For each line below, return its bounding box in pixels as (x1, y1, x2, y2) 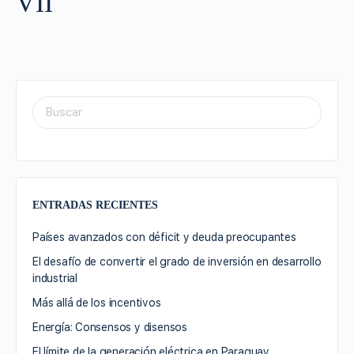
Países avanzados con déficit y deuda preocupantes (32, 230, 296, 243)
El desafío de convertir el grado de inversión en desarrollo (32, 254, 322, 268)
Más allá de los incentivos (32, 296, 161, 309)
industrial (32, 271, 77, 284)
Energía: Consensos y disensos (32, 320, 187, 333)
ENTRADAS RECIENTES (32, 198, 158, 211)
